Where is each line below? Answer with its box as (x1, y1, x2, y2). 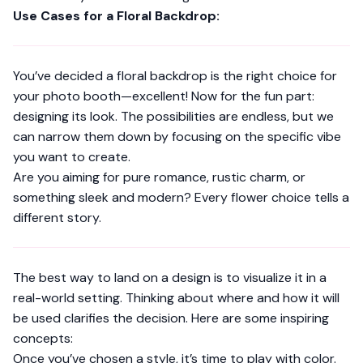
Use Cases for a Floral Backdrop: (13, 7, 220, 24)
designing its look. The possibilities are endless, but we (13, 108, 334, 125)
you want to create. (13, 148, 130, 165)
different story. (13, 209, 101, 226)
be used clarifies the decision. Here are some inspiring (13, 310, 329, 327)
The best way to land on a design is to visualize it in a (13, 269, 327, 286)
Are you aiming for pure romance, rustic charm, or (13, 169, 305, 186)
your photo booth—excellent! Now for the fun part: (13, 88, 314, 105)
